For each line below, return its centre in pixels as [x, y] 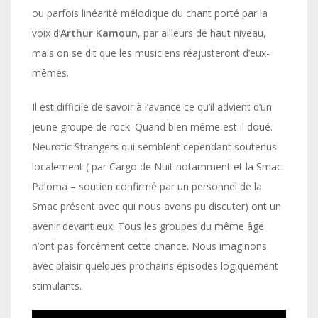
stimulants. [57, 285]
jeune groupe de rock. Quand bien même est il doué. [152, 126]
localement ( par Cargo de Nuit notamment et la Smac [157, 166]
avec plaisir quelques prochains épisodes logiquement [155, 265]
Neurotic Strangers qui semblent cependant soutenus [154, 146]
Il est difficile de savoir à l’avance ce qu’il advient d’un [152, 106]
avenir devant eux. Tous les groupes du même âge [148, 226]
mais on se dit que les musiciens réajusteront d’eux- [151, 53]
